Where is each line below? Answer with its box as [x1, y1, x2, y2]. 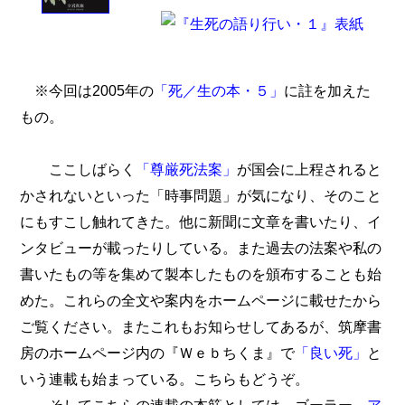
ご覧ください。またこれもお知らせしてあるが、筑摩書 [20, 318, 382, 335]
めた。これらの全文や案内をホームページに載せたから [20, 292, 382, 309]
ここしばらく [20, 161, 137, 178]
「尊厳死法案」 [136, 161, 238, 178]
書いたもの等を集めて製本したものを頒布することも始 [20, 266, 382, 283]
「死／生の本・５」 [154, 82, 285, 99]
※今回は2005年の [20, 82, 155, 99]
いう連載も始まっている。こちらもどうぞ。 [20, 371, 310, 388]
